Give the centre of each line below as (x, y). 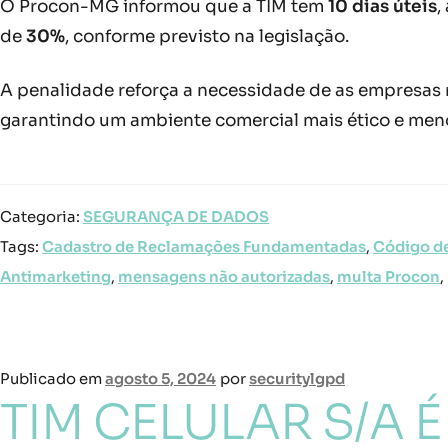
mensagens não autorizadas (224, 277)
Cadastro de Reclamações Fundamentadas (204, 247)
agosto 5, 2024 (160, 379)
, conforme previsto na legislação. (207, 36)
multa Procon (388, 277)
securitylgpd (297, 379)
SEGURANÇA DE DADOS (176, 217)
